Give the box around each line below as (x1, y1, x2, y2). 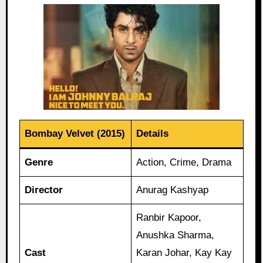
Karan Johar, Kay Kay (136, 247, 232, 258)
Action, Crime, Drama (136, 156, 232, 168)
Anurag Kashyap (136, 184, 209, 195)
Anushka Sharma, (136, 229, 215, 241)
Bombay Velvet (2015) (25, 127, 126, 139)
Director (25, 184, 63, 195)
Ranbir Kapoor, (136, 211, 202, 223)
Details (136, 127, 169, 139)
